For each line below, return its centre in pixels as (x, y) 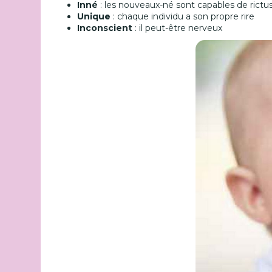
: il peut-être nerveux (178, 28)
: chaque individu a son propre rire (183, 16)
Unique (94, 16)
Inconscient (105, 28)
